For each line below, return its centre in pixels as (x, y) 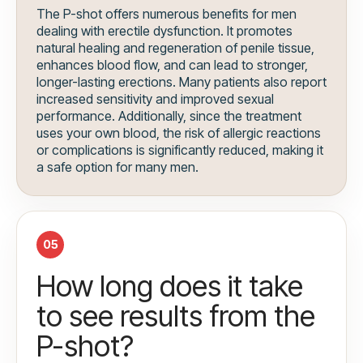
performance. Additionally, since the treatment (169, 116)
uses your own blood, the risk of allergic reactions (179, 133)
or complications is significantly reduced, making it (180, 150)
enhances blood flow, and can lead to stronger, (172, 65)
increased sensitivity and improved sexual (155, 99)
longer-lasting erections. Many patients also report (181, 82)
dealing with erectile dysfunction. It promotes (164, 31)
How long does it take (170, 286)
